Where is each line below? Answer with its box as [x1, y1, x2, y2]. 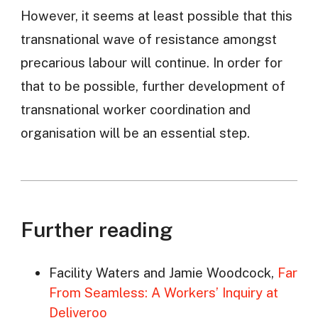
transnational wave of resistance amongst [20, 31, 277, 47]
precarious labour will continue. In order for [20, 54, 283, 70]
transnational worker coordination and [20, 101, 251, 117]
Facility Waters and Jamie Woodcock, [48, 265, 278, 281]
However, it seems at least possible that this [20, 7, 292, 23]
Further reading [20, 216, 172, 242]
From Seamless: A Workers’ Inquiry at [48, 285, 278, 301]
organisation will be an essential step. [20, 124, 250, 141]
